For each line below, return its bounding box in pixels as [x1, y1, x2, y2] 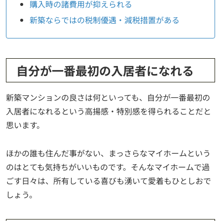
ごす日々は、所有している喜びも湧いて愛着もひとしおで [6, 174, 211, 186]
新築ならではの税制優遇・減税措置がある [30, 13, 180, 26]
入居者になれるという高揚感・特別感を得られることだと [6, 105, 211, 117]
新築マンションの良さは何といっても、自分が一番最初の [6, 91, 210, 103]
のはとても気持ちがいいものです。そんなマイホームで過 [6, 160, 210, 173]
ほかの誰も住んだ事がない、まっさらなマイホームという [6, 147, 211, 159]
